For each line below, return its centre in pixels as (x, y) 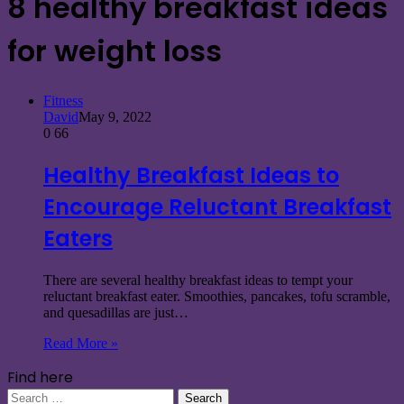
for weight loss (115, 51)
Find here (40, 377)
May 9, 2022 (115, 116)
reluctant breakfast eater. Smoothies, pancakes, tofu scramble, (217, 296)
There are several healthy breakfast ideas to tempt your (198, 280)
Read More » (81, 343)
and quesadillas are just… (116, 312)
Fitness (63, 100)
